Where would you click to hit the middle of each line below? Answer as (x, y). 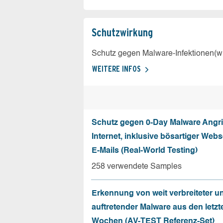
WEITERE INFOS (116, 69)
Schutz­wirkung (122, 32)
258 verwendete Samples (137, 167)
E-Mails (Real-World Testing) (145, 151)
